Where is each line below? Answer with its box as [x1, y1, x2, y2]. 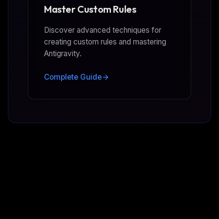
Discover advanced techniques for [44, 25, 161, 35]
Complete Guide [44, 72, 102, 82]
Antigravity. [44, 48, 82, 58]
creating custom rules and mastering [44, 37, 166, 46]
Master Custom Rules [44, 2, 136, 15]
